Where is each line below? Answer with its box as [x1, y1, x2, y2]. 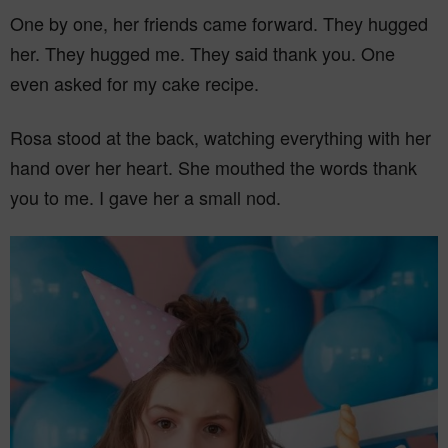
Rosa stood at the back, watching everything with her [10, 124, 431, 151]
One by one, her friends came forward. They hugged [10, 10, 428, 37]
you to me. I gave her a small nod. [10, 184, 281, 211]
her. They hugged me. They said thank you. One [10, 40, 395, 67]
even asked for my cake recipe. [10, 70, 259, 97]
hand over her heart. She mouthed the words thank [10, 154, 417, 181]
